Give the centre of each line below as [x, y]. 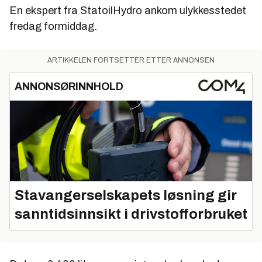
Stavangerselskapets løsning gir [126, 195]
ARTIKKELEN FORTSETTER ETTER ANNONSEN [131, 61]
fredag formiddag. [53, 27]
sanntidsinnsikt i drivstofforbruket [131, 214]
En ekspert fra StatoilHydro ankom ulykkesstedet [128, 11]
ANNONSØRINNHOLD [69, 87]
